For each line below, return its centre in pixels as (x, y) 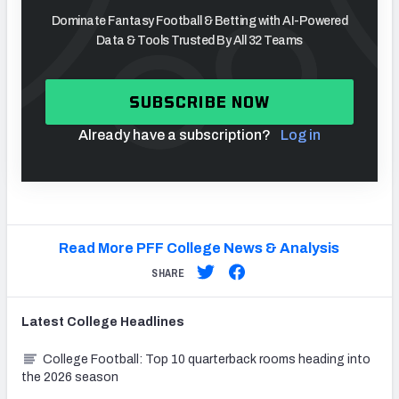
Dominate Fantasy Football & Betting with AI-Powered (199, 20)
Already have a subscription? (174, 134)
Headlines (151, 322)
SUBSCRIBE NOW (199, 102)
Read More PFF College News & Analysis (199, 248)
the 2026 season (70, 377)
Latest (44, 322)
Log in (300, 134)
